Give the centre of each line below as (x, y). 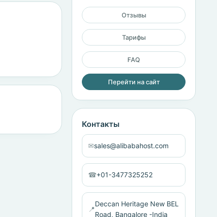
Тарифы (134, 37)
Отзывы (134, 15)
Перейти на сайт (134, 82)
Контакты (101, 124)
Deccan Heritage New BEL (137, 204)
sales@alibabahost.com (131, 146)
